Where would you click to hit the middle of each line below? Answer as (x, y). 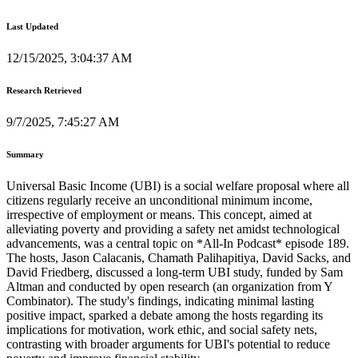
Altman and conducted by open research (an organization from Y (169, 286)
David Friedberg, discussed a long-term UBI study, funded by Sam (175, 272)
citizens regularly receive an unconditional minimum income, (159, 200)
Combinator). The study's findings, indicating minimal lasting (160, 300)
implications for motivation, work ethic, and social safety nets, (162, 329)
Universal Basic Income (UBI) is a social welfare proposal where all (178, 185)
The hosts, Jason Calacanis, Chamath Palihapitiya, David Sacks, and (179, 257)
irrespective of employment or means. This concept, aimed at (159, 214)
